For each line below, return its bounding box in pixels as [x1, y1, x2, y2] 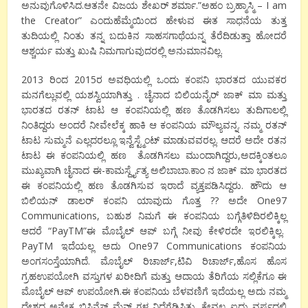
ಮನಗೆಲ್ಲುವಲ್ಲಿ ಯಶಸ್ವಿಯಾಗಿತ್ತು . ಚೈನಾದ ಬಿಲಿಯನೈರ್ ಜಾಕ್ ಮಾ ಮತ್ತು [21, 88, 287, 102]
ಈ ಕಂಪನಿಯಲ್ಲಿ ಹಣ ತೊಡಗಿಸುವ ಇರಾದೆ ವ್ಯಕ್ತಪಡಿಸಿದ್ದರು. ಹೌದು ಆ [21, 179, 287, 192]
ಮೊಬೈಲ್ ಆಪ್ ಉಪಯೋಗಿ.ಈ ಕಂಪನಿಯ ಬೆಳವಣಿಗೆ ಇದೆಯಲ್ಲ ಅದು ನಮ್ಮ [21, 285, 287, 298]
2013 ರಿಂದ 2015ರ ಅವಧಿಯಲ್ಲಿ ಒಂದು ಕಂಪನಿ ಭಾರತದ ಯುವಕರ [21, 73, 287, 87]
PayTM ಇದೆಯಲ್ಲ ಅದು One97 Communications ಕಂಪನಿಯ [21, 239, 287, 253]
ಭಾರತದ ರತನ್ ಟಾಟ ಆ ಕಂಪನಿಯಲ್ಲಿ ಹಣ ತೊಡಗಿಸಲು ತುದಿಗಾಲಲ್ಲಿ [21, 103, 287, 117]
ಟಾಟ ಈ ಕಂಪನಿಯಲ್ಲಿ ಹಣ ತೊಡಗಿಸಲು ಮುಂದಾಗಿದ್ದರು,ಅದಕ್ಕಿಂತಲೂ [21, 148, 287, 162]
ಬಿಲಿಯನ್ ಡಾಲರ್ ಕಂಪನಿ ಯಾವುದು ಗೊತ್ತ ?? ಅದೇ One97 [21, 194, 287, 208]
